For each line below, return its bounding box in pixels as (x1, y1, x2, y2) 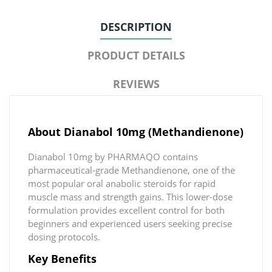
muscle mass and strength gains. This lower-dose (28, 190, 233, 203)
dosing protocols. (28, 230, 100, 243)
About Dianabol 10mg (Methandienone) (28, 124, 243, 139)
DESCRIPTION (100, 19, 172, 34)
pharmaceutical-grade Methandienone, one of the (28, 163, 235, 176)
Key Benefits (28, 251, 97, 266)
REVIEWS (112, 76, 160, 91)
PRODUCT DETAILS (87, 47, 185, 63)
